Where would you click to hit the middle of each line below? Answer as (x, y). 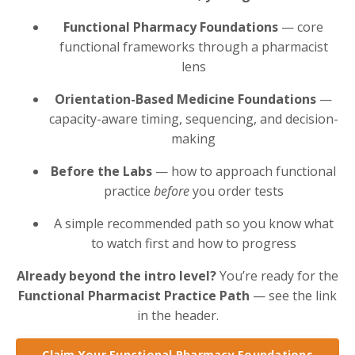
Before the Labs (101, 171)
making (193, 138)
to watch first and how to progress (193, 243)
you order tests (236, 191)
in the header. (177, 315)
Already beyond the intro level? (116, 275)
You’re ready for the (277, 275)
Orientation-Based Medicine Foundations (185, 99)
